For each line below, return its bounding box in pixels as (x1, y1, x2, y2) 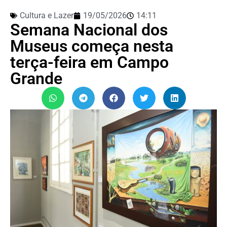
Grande (10, 68, 62, 88)
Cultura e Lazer (20, 10, 73, 20)
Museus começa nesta (10, 36, 173, 56)
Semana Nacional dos (10, 20, 168, 40)
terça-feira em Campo (10, 52, 169, 72)
